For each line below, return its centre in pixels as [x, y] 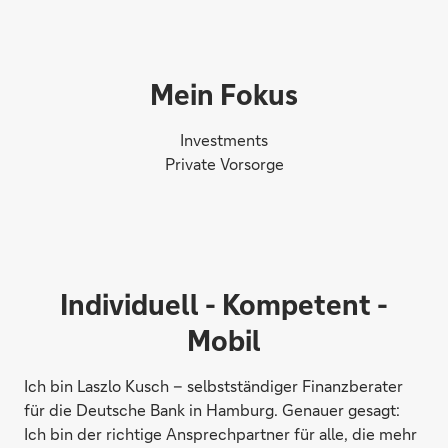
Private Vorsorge [224, 164]
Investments [224, 140]
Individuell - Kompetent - [224, 304]
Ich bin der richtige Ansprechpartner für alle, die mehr [220, 434]
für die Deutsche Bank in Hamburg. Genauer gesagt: [212, 410]
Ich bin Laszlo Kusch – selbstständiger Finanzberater [213, 386]
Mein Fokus [224, 94]
